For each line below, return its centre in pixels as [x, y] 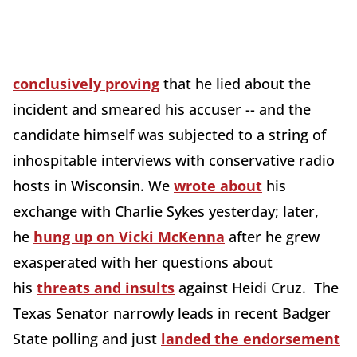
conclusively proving [86, 84]
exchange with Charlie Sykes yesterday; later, [166, 211]
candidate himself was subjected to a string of [169, 135]
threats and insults [106, 288]
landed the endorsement [251, 339]
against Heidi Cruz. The [257, 288]
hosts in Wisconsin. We [93, 186]
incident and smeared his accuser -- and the [162, 109]
